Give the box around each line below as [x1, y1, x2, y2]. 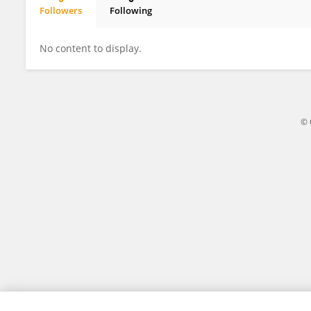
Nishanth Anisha [50, 16, 126, 28]
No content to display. [40, 42, 142, 55]
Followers [40, 4, 82, 17]
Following [110, 4, 152, 17]
